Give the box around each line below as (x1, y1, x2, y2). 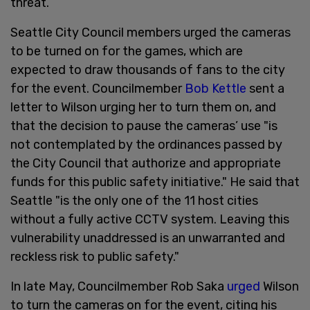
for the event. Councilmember (10, 80, 185, 96)
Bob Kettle (185, 80, 246, 96)
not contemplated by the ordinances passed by (10, 136, 282, 152)
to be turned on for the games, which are (10, 43, 243, 59)
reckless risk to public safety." (10, 248, 179, 264)
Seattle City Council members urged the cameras (10, 24, 291, 40)
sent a (246, 80, 284, 96)
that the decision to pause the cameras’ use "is (10, 118, 277, 134)
